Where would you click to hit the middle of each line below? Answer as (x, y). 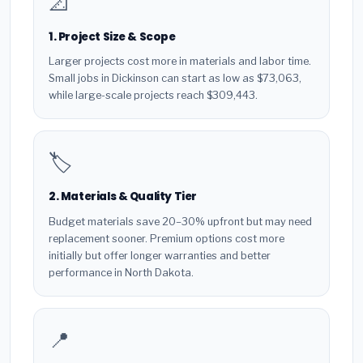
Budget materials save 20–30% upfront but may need (180, 221)
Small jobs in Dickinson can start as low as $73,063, (175, 79)
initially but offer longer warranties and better (160, 255)
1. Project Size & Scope (112, 36)
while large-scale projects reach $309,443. (153, 96)
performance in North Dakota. (121, 272)
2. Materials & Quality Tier (123, 197)
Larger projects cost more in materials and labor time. (180, 62)
